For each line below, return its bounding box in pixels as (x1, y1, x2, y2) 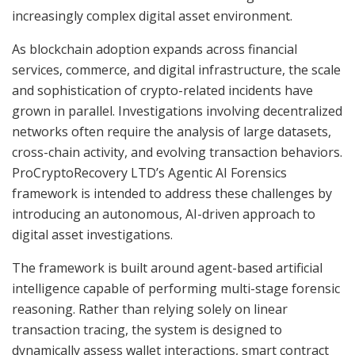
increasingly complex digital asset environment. (12, 6, 292, 25)
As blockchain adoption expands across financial (12, 40, 297, 58)
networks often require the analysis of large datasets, (12, 122, 331, 140)
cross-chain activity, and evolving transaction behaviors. (12, 143, 342, 161)
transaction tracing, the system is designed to (12, 320, 282, 338)
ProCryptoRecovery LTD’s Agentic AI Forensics (12, 163, 287, 181)
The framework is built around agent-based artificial (12, 258, 323, 277)
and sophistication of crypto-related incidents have (12, 81, 313, 99)
